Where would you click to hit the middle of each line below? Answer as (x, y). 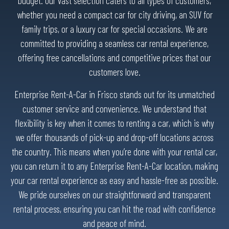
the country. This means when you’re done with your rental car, (114, 152)
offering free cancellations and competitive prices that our (114, 58)
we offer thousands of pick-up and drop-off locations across (114, 137)
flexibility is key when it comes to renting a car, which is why (114, 123)
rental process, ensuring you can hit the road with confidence (114, 209)
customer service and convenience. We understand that (114, 109)
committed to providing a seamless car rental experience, (114, 43)
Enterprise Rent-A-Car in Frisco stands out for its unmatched (114, 94)
